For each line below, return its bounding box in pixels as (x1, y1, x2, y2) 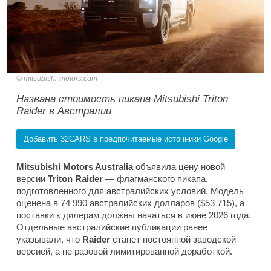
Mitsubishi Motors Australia (16, 162, 135, 172)
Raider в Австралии (16, 105, 111, 117)
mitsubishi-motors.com (24, 74, 97, 83)
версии (16, 174, 48, 184)
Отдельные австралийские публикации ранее (16, 222, 207, 233)
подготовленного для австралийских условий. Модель (16, 186, 244, 197)
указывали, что (16, 234, 82, 245)
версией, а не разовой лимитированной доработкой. (16, 246, 232, 257)
